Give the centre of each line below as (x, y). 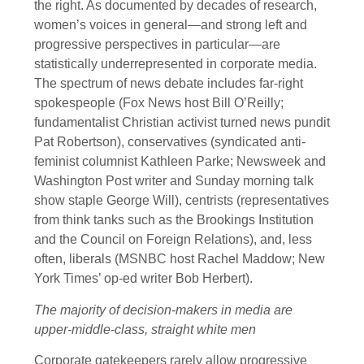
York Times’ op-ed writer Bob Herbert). (143, 279)
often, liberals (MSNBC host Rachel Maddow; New (180, 259)
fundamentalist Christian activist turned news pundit (182, 123)
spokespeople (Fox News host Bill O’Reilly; (159, 103)
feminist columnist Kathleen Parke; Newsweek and (180, 162)
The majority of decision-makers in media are (163, 310)
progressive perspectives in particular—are (157, 45)
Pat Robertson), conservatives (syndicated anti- (170, 142)
